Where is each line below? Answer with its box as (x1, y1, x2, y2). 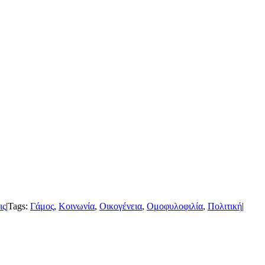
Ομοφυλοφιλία (147, 201, 203, 211)
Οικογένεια (99, 201, 142, 211)
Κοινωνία (59, 201, 95, 211)
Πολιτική (208, 201, 242, 211)
